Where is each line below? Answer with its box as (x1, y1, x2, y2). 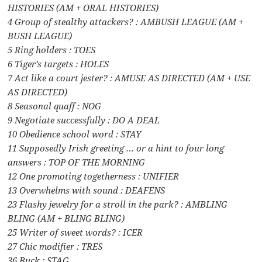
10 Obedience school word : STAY (8, 128, 142, 140)
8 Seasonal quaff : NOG (8, 100, 102, 112)
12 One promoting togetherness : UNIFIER (8, 170, 180, 182)
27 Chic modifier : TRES (8, 240, 103, 253)
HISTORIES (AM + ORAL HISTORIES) (8, 2, 159, 14)
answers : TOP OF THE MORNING (8, 156, 146, 168)
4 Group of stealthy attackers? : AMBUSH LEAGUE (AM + (8, 16, 244, 28)
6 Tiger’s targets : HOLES (8, 58, 109, 70)
